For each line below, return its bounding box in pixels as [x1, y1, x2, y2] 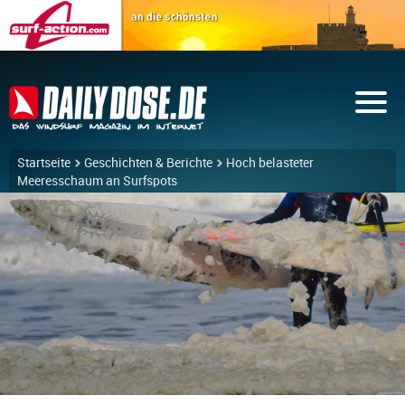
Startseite [17, 155, 71, 170]
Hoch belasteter [226, 155, 314, 170]
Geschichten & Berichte [84, 155, 212, 170]
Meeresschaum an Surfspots [17, 174, 177, 188]
